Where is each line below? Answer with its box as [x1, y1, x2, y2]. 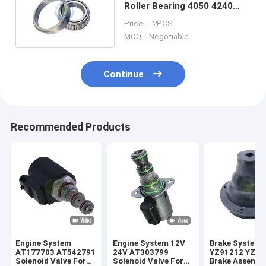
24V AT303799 [112, 248, 169, 257]
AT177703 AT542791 [15, 248, 96, 257]
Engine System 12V [112, 239, 185, 248]
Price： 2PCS [123, 18, 173, 28]
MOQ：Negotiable [123, 31, 189, 41]
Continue [103, 69, 144, 80]
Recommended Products [10, 121, 131, 134]
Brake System [210, 239, 262, 248]
